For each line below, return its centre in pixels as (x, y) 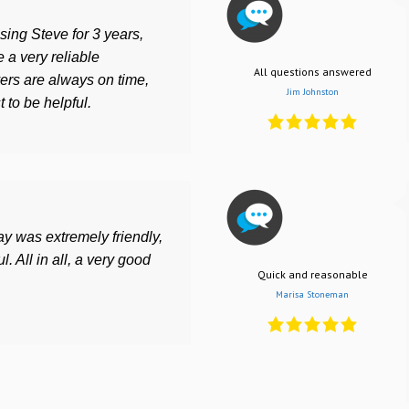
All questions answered (312, 72)
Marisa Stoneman (312, 295)
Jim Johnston (312, 92)
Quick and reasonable (312, 275)
